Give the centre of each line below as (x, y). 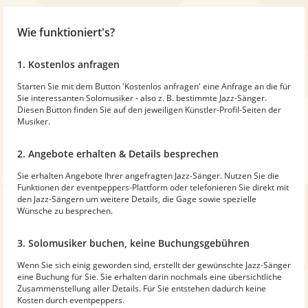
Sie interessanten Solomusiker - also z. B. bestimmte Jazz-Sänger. (142, 98)
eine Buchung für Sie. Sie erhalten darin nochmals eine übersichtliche (150, 276)
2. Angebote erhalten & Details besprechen (118, 153)
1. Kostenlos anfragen (68, 64)
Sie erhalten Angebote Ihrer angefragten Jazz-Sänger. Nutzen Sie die (148, 175)
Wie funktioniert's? (66, 32)
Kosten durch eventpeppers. (71, 300)
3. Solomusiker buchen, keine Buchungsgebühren (133, 243)
